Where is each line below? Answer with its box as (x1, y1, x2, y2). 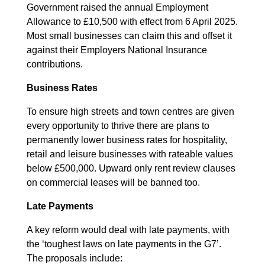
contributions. (27, 59, 83, 69)
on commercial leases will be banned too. (27, 177, 200, 188)
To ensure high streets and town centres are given (27, 106, 234, 117)
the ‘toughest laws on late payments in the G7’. (27, 238, 221, 249)
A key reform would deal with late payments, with (27, 224, 230, 235)
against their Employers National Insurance (27, 44, 207, 55)
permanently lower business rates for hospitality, (27, 134, 227, 145)
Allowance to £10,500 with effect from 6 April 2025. (27, 16, 238, 27)
